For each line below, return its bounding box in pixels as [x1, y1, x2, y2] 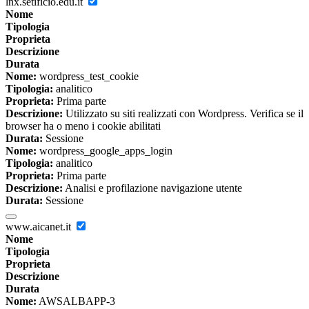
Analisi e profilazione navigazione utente [63, 181, 242, 194]
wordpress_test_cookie [37, 70, 139, 82]
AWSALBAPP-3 [37, 295, 115, 307]
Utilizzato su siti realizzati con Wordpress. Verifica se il [63, 107, 303, 119]
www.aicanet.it [6, 220, 74, 232]
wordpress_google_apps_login [37, 144, 172, 157]
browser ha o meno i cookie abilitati [6, 119, 161, 132]
